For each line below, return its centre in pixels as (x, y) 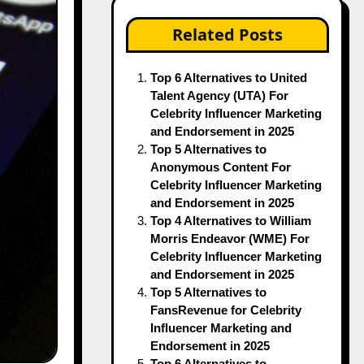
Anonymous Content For (220, 167)
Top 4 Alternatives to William (230, 221)
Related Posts (227, 35)
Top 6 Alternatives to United (228, 78)
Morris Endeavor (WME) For (230, 238)
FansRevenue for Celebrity (225, 310)
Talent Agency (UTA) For (219, 95)
